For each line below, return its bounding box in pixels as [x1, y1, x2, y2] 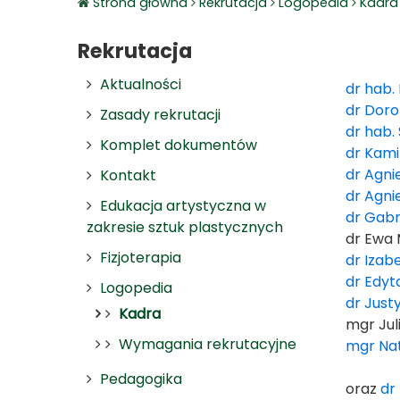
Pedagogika [100, 369, 182, 389]
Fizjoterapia [100, 247, 181, 268]
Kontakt [100, 165, 156, 186]
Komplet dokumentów [100, 135, 257, 155]
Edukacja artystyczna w [100, 196, 266, 216]
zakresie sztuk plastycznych [87, 217, 283, 237]
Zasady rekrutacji [100, 104, 221, 125]
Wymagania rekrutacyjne [119, 334, 296, 354]
